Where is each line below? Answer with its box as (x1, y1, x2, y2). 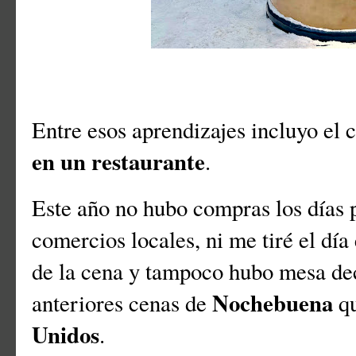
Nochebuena (212, 286, 333, 320)
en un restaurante (32, 145, 205, 179)
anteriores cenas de (32, 288, 212, 319)
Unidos (32, 318, 99, 352)
